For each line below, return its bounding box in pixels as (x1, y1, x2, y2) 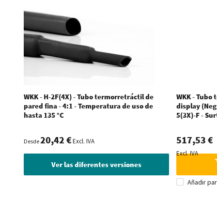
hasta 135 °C (23, 110, 64, 120)
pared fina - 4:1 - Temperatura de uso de (23, 101, 153, 110)
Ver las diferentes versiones (51, 159, 141, 169)
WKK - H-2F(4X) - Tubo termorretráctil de (23, 92, 154, 101)
